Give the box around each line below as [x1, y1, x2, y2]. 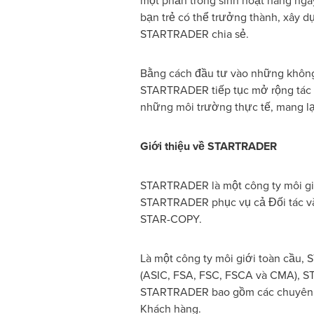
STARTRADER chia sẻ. [139, 26, 249, 42]
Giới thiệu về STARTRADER [139, 138, 277, 154]
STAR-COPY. [139, 211, 202, 227]
